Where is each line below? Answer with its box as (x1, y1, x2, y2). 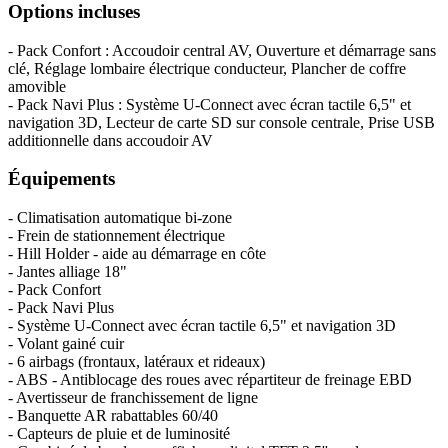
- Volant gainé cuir (8, 334, 124, 352)
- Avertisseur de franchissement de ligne (8, 388, 258, 406)
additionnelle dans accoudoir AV (8, 131, 213, 149)
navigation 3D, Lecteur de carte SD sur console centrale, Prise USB (8, 113, 435, 131)
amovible (8, 77, 66, 95)
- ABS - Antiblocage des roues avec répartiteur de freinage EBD (8, 370, 412, 388)
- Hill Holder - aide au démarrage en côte (8, 244, 266, 262)
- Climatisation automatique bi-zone (8, 208, 232, 226)
